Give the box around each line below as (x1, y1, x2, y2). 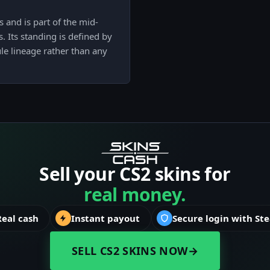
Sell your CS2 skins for (39, 162, 231, 187)
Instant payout (71, 212, 140, 225)
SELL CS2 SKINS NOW (72, 243, 188, 259)
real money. (84, 182, 186, 207)
